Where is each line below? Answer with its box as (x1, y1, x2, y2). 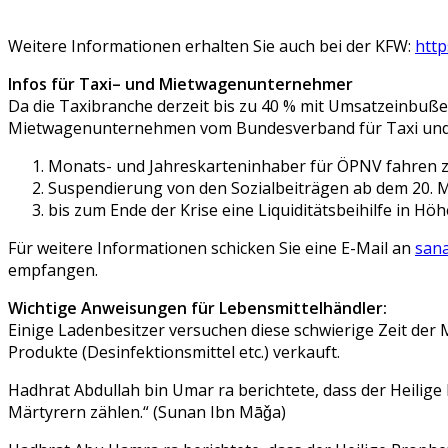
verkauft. (273, 341, 340, 363)
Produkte (8, 341, 82, 363)
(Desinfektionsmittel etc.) (82, 341, 273, 363)
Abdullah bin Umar (70, 379, 214, 401)
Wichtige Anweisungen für (8, 297, 219, 319)
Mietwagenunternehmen (8, 117, 200, 139)
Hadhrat (8, 379, 70, 401)
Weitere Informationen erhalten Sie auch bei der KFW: (8, 35, 415, 57)
